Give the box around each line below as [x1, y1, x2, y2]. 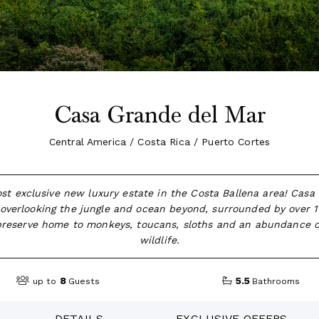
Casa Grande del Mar [53, 101, 266, 130]
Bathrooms [252, 276, 300, 287]
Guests [68, 276, 100, 287]
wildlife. [139, 234, 180, 246]
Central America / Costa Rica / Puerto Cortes [48, 136, 271, 148]
